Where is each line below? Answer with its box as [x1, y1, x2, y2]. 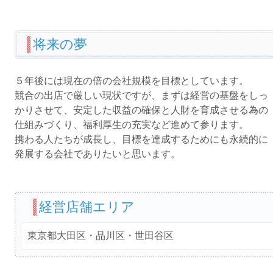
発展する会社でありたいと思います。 [14, 149, 180, 159]
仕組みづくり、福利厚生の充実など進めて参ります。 [14, 119, 249, 130]
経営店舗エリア [38, 199, 135, 214]
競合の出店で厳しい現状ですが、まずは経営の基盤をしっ [14, 90, 268, 101]
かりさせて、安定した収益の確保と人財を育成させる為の [14, 105, 268, 115]
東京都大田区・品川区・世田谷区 [27, 230, 174, 241]
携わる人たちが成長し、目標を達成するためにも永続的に [14, 134, 268, 144]
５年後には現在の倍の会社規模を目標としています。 [14, 76, 249, 86]
